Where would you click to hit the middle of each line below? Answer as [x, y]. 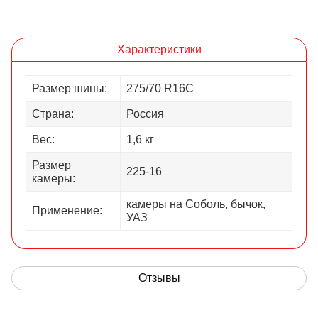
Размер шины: [70, 89]
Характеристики [159, 50]
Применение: [67, 211]
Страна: [53, 114]
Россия [145, 114]
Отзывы [159, 278]
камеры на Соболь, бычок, [196, 204]
